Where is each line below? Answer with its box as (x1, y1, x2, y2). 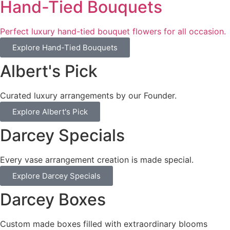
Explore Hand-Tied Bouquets (12, 42, 118, 52)
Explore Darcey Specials (12, 170, 101, 181)
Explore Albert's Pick (12, 106, 88, 117)
